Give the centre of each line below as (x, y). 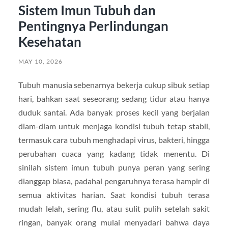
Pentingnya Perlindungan (93, 26)
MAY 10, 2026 (40, 62)
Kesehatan (50, 42)
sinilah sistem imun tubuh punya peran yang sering (114, 167)
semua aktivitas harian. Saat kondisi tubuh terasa (114, 195)
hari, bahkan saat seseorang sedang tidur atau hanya (114, 99)
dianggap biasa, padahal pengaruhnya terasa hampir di (114, 181)
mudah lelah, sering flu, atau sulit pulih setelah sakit (114, 209)
